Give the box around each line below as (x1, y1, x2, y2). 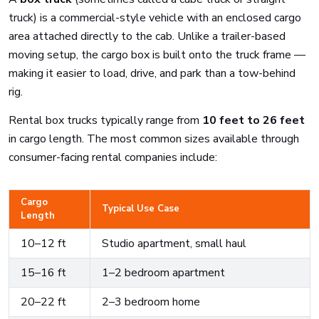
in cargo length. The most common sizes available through (9, 131, 299, 147)
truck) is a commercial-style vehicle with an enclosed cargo (9, 10, 301, 26)
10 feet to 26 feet (202, 113, 305, 128)
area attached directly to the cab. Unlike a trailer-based (9, 28, 286, 44)
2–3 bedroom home (102, 294, 200, 310)
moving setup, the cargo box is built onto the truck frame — (9, 47, 305, 63)
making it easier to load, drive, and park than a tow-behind (9, 66, 296, 81)
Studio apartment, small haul (102, 236, 246, 251)
